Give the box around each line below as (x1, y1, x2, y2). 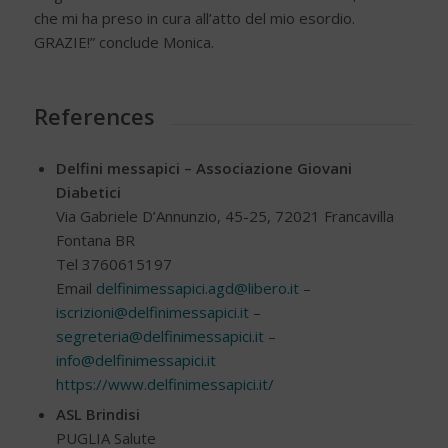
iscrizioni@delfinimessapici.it (55, 302, 249, 323)
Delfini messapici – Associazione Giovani (55, 158, 352, 179)
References (33, 101, 155, 132)
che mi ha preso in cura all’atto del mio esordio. (33, 8, 355, 29)
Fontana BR (55, 230, 135, 251)
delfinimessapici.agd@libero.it (95, 278, 299, 299)
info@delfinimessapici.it (55, 350, 216, 371)
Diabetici (55, 182, 121, 203)
